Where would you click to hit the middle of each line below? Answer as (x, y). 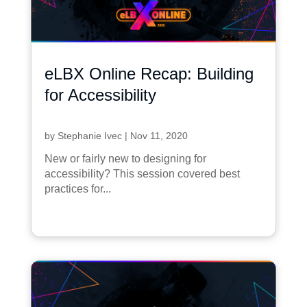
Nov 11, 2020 (159, 135)
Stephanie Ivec (89, 135)
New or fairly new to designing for (125, 158)
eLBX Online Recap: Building (149, 73)
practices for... (77, 188)
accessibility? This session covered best (142, 173)
